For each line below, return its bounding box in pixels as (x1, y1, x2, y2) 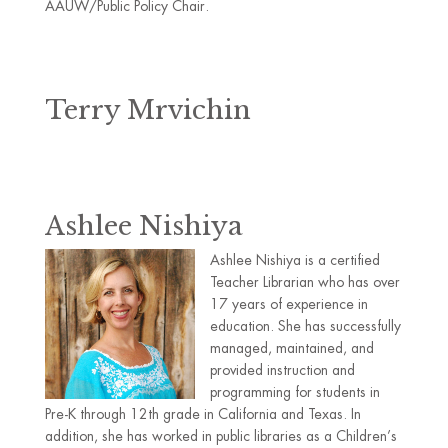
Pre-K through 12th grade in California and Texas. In (44, 405, 361, 423)
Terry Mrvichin (44, 94, 251, 126)
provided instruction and (209, 361, 355, 379)
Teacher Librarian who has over (209, 273, 400, 291)
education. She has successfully (209, 317, 401, 335)
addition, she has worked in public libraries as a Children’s (44, 427, 397, 445)
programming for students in (209, 383, 380, 401)
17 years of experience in (209, 295, 368, 313)
